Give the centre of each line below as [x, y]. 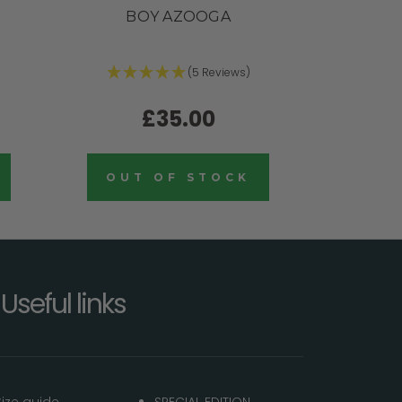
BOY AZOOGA [178, 16]
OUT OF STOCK [178, 178]
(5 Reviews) [218, 73]
